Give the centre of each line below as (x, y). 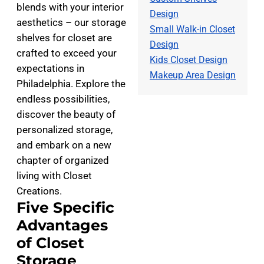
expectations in (50, 68)
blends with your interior (70, 7)
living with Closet (54, 176)
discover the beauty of (66, 114)
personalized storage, (65, 130)
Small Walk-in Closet (192, 29)
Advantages (62, 225)
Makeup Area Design (193, 75)
